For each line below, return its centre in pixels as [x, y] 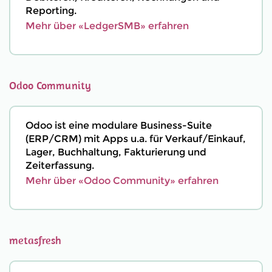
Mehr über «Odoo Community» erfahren [122, 181]
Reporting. [51, 11]
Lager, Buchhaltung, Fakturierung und [116, 152]
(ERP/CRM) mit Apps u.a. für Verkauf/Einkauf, [136, 139]
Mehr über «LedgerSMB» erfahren [107, 26]
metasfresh [36, 240]
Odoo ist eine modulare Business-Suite [119, 125]
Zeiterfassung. [60, 165]
